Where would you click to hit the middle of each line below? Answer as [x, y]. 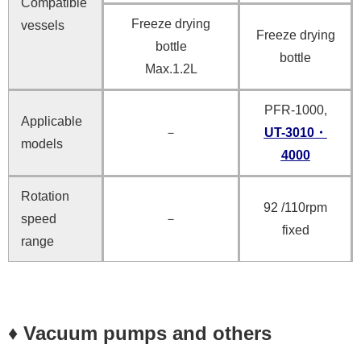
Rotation [45, 196]
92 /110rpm [295, 207]
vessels [43, 25]
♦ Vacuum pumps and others [140, 333]
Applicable [52, 121]
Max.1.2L [171, 68]
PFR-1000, [295, 110]
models [42, 143]
